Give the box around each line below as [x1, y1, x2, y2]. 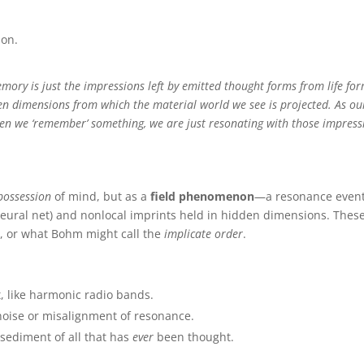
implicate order [164, 225, 244, 241]
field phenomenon [150, 188, 255, 204]
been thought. [154, 328, 235, 344]
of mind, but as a [51, 188, 151, 204]
